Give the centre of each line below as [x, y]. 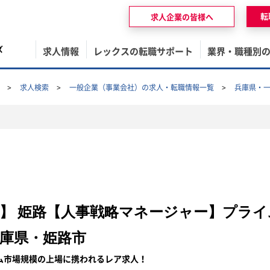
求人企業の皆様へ [182, 17]
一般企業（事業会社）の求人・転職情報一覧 [142, 88]
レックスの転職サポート [143, 51]
